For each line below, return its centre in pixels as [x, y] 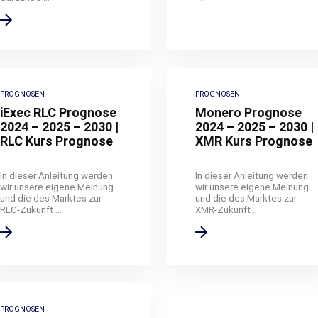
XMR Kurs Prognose [254, 141]
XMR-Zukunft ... [227, 209]
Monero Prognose [248, 112]
